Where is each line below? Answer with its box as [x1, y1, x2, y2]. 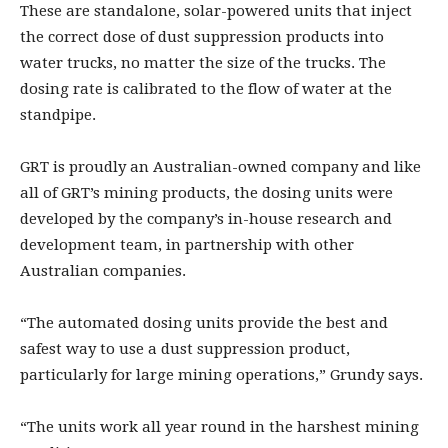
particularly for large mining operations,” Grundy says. [20, 365, 423, 384]
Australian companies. [20, 261, 186, 280]
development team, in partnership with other [20, 235, 354, 254]
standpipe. [20, 105, 96, 124]
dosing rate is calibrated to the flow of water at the [20, 79, 392, 98]
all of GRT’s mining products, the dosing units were [20, 183, 393, 202]
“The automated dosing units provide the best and [20, 313, 388, 332]
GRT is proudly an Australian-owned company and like [20, 157, 421, 176]
